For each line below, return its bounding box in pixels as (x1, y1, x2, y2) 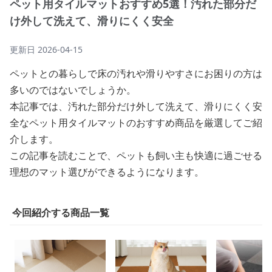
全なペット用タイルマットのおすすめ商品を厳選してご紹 (10, 116, 262, 129)
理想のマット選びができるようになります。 (10, 165, 204, 178)
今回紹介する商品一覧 (12, 206, 109, 219)
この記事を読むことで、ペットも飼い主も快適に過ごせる (10, 149, 262, 162)
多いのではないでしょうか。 (10, 83, 136, 97)
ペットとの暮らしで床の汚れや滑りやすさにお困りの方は (10, 67, 262, 80)
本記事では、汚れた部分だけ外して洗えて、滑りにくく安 (10, 100, 262, 113)
